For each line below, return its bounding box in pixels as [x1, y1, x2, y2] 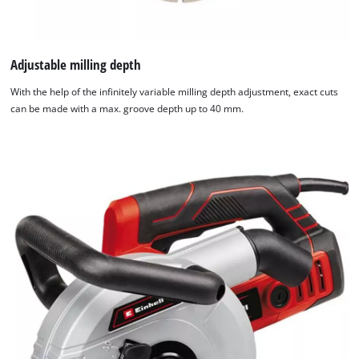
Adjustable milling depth [10, 54, 142, 74]
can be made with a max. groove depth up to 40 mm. [10, 102, 244, 115]
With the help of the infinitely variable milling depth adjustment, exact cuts [10, 85, 339, 98]
